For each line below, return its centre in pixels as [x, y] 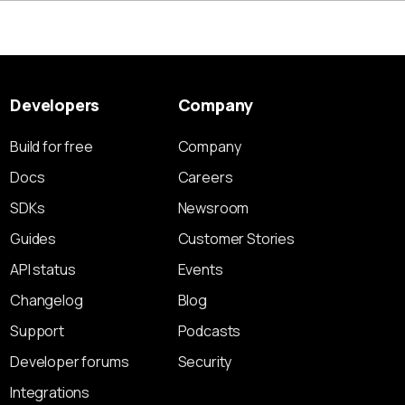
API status [43, 269]
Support [37, 331]
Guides [33, 239]
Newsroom [213, 208]
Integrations [50, 392]
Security [205, 362]
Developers [55, 105]
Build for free [52, 146]
